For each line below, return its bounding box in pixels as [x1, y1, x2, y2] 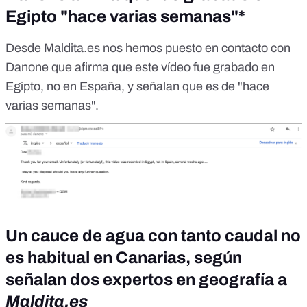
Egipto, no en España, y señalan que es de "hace [5, 79, 269, 93]
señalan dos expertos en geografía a [5, 270, 287, 288]
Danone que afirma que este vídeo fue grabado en [5, 60, 275, 74]
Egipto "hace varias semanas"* [5, 7, 245, 25]
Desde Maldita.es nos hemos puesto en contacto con [5, 40, 291, 55]
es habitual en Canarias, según [5, 248, 242, 267]
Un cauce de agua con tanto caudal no [5, 226, 301, 245]
